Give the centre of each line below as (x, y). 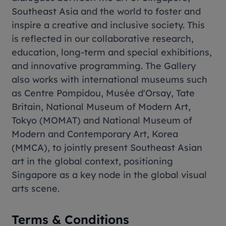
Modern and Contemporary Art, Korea (95, 134)
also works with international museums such (110, 79)
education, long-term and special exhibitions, (112, 52)
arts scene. (36, 188)
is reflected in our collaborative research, (103, 39)
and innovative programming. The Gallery (104, 66)
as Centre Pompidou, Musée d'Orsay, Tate (103, 93)
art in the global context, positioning (93, 161)
